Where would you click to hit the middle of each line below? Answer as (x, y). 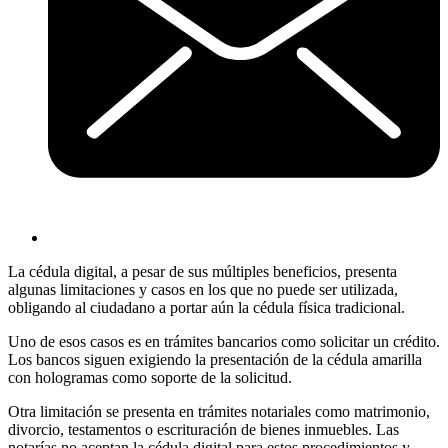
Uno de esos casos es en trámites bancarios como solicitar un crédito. (224, 342)
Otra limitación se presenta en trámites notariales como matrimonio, (219, 412)
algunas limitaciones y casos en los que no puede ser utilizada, (203, 290)
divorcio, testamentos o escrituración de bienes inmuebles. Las (203, 430)
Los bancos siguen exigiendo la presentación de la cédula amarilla (215, 360)
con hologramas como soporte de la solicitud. (150, 378)
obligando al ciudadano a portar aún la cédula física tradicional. (206, 308)
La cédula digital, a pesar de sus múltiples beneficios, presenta (202, 272)
